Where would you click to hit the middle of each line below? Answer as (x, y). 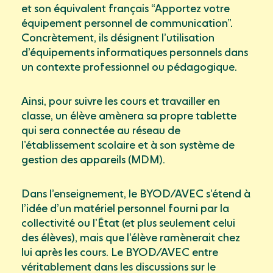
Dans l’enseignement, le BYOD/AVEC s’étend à (136, 194)
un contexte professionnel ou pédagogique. (129, 68)
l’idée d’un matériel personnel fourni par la (125, 209)
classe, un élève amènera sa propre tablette (129, 116)
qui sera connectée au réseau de (101, 131)
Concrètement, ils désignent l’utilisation (118, 38)
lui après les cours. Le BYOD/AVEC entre (120, 253)
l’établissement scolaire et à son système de (128, 146)
